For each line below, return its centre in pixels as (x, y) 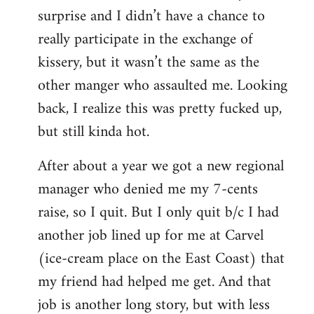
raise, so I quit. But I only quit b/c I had (158, 212)
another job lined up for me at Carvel (151, 235)
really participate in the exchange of (145, 39)
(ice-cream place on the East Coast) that (161, 259)
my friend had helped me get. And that (155, 282)
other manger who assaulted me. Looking (163, 86)
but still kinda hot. (94, 132)
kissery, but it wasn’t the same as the (149, 62)
